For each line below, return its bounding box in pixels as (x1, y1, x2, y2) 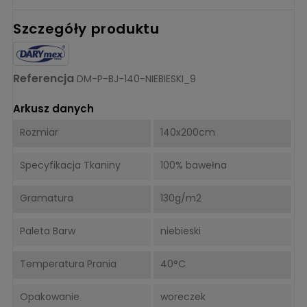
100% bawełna (160, 158, 227, 172)
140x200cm (160, 125, 215, 139)
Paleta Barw (20, 223, 75, 238)
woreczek (160, 289, 206, 304)
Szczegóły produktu (13, 19, 160, 38)
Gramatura (20, 191, 73, 205)
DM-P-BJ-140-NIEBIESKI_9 (77, 71, 196, 86)
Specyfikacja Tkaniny (20, 158, 121, 172)
